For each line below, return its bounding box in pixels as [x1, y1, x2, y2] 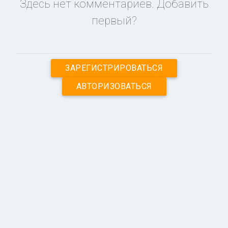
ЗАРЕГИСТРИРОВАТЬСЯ [65, 63, 163, 73]
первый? [91, 14, 137, 27]
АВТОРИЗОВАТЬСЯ [76, 81, 152, 92]
